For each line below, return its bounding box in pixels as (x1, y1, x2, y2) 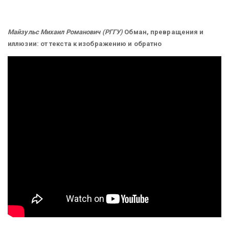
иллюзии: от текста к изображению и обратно (8, 39, 162, 48)
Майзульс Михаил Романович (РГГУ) (8, 28, 125, 36)
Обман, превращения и (124, 28, 204, 36)
